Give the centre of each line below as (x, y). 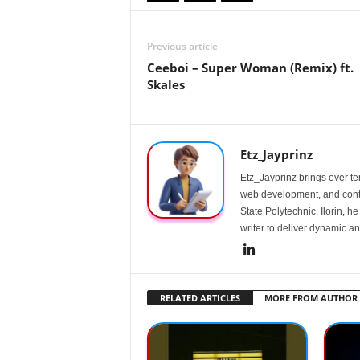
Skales (166, 84)
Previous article (182, 46)
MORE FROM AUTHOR (311, 298)
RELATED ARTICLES (200, 298)
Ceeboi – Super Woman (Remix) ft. (250, 67)
